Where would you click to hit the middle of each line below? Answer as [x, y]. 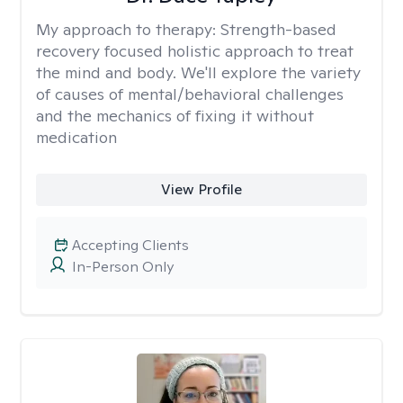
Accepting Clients [130, 245]
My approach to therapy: [128, 29]
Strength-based [278, 29]
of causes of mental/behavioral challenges [190, 94]
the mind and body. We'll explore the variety [198, 72]
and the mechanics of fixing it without [175, 116]
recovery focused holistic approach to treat [195, 51]
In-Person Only [123, 267]
